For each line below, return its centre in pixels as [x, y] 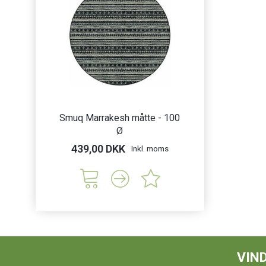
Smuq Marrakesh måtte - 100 [120, 118]
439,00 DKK [98, 149]
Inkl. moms [150, 149]
